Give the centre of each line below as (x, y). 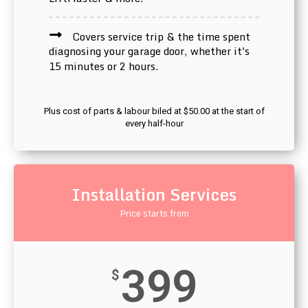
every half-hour (154, 124)
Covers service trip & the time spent (161, 36)
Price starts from (154, 213)
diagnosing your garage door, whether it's (149, 51)
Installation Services (154, 195)
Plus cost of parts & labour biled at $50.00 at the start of (154, 111)
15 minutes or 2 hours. (103, 66)
